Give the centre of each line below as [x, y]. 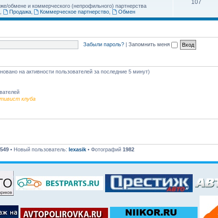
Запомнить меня [150, 44]
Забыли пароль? [103, 44]
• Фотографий [104, 149]
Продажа [20, 12]
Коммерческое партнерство [75, 12]
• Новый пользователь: [39, 149]
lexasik [77, 149]
